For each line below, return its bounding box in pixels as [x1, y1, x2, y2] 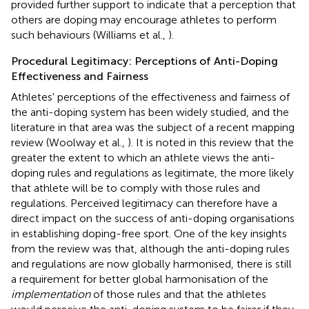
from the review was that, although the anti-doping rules [11, 241, 290, 255]
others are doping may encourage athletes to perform [11, 12, 277, 26]
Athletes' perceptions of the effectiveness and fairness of [11, 90, 290, 103]
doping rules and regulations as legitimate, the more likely [11, 166, 294, 179]
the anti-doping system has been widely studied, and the [11, 105, 289, 119]
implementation [11, 287, 90, 301]
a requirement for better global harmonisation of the [11, 272, 268, 286]
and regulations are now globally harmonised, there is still [11, 257, 292, 270]
